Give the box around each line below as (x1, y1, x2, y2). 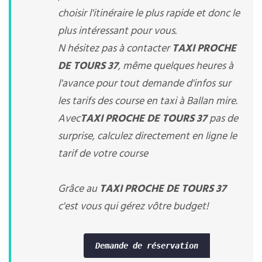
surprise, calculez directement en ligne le (58, 128, 237, 145)
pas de (207, 111, 238, 127)
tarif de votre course (58, 146, 148, 163)
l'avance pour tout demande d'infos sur (58, 75, 231, 92)
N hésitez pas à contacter (58, 40, 172, 57)
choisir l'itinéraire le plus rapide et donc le (58, 5, 240, 22)
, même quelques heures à (118, 58, 233, 75)
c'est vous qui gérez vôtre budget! (58, 198, 209, 215)
